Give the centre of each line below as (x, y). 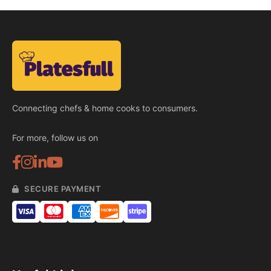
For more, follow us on (55, 138)
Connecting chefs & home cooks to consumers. (105, 108)
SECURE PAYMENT (62, 189)
